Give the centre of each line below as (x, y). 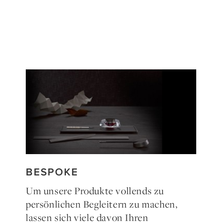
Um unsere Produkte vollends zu (95, 191)
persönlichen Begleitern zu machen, (102, 204)
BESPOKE (52, 171)
